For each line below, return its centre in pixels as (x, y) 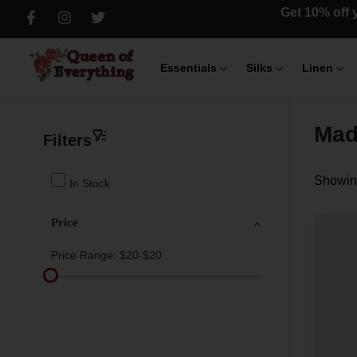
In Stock (89, 184)
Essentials (189, 68)
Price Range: (85, 255)
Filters (67, 141)
